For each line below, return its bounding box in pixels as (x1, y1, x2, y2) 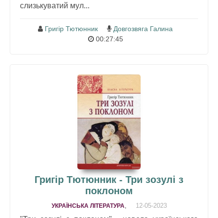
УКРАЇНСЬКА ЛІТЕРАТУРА (51, 202, 125, 209)
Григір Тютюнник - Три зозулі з (35, 174, 183, 185)
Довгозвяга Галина (113, 24, 173, 33)
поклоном (85, 185, 133, 196)
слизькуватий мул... (20, 1, 90, 10)
